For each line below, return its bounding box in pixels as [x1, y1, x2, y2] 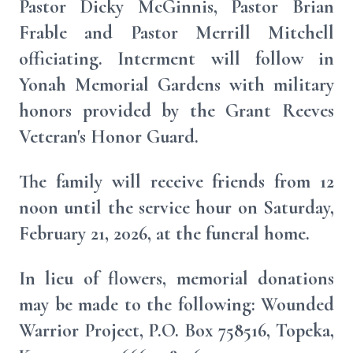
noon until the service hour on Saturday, [19, 196, 334, 219]
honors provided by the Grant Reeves [19, 99, 334, 122]
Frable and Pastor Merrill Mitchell [19, 21, 334, 44]
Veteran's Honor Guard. [19, 125, 199, 148]
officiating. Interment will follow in [19, 47, 334, 70]
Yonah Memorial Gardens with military [19, 73, 334, 96]
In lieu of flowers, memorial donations [19, 267, 334, 290]
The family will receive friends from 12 [19, 170, 334, 193]
